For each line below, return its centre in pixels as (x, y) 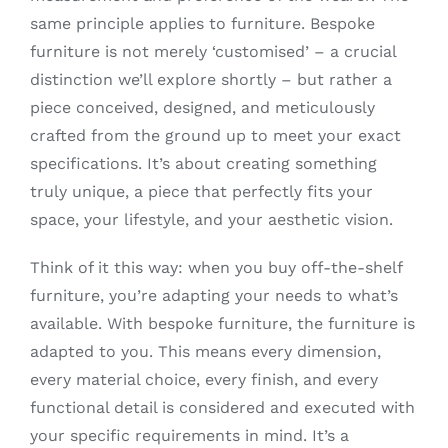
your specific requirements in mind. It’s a (189, 436)
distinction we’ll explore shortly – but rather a (210, 80)
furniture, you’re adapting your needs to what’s (213, 296)
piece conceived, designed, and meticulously (202, 108)
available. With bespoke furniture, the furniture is (222, 324)
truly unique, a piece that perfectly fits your (201, 192)
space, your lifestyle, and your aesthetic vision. (211, 220)
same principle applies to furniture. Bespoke (202, 24)
